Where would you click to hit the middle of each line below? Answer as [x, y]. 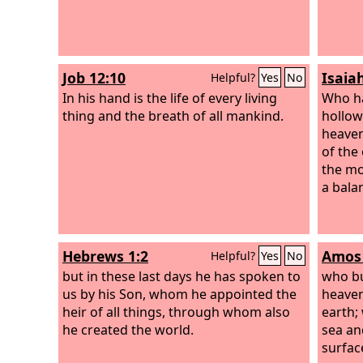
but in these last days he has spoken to [181, 276]
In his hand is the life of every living [170, 98]
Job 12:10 [94, 78]
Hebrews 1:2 [105, 256]
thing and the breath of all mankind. [173, 115]
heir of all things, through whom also [176, 312]
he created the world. [128, 329]
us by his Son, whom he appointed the [179, 294]
